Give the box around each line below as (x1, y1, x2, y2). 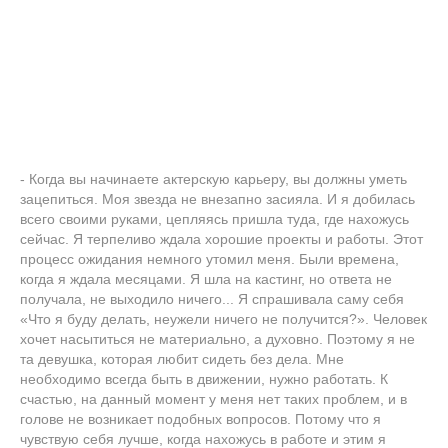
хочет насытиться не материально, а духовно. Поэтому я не (20, 330, 415, 347)
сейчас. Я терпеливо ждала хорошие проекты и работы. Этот (20, 230, 423, 247)
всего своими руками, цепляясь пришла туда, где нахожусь (20, 210, 409, 227)
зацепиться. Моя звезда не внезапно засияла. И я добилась (20, 190, 415, 207)
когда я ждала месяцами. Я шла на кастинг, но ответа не (20, 270, 392, 287)
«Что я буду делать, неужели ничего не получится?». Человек (20, 310, 427, 327)
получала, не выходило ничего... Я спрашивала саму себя (20, 290, 404, 307)
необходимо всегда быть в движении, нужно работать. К (20, 370, 388, 387)
